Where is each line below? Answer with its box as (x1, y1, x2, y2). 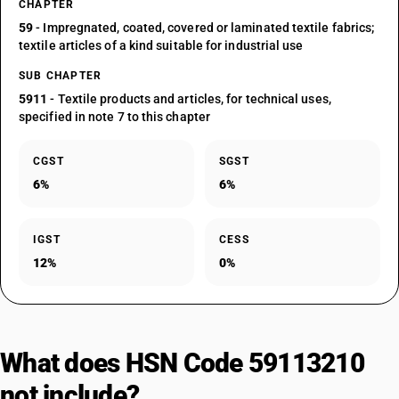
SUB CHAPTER (19, 69, 102, 82)
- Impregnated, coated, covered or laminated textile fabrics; (33, 20, 375, 35)
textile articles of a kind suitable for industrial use (19, 38, 304, 53)
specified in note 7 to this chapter (19, 110, 210, 124)
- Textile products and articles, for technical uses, (47, 92, 331, 106)
